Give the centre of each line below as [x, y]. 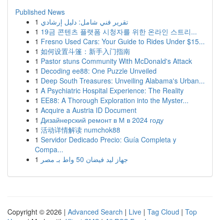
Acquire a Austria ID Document [89, 110]
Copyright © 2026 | [38, 212]
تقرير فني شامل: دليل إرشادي [84, 22]
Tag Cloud [163, 212]
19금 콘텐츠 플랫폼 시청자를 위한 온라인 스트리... [119, 31]
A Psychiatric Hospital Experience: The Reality [112, 90]
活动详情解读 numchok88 [81, 130]
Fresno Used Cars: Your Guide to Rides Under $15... [123, 41]
